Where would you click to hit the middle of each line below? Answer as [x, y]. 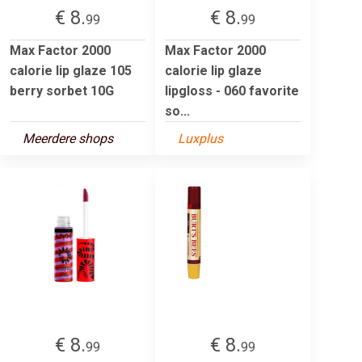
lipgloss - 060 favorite [232, 90]
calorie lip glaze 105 [71, 70]
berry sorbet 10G [62, 90]
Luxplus [200, 138]
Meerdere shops [68, 138]
